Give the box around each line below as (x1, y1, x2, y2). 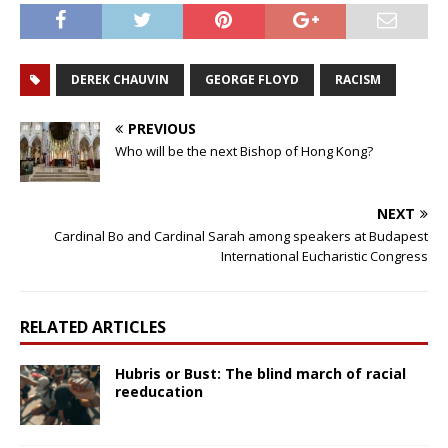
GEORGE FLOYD (205, 70, 299, 88)
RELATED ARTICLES (20, 315, 166, 338)
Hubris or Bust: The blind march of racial (115, 363, 406, 383)
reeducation (115, 381, 203, 401)
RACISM (335, 70, 381, 88)
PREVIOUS (128, 118, 196, 138)
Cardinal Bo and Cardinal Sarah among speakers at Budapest (54, 226, 428, 245)
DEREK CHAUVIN (71, 70, 169, 88)
